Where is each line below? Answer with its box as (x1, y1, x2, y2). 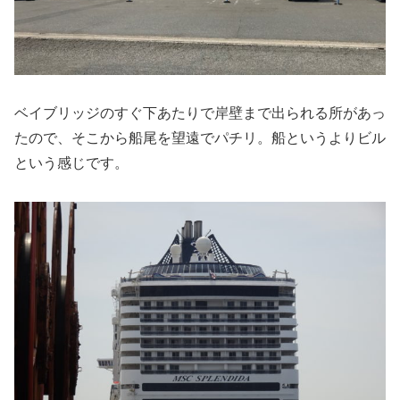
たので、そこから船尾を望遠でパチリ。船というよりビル (14, 129, 386, 146)
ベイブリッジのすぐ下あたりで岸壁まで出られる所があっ (14, 104, 386, 121)
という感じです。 (14, 154, 129, 171)
